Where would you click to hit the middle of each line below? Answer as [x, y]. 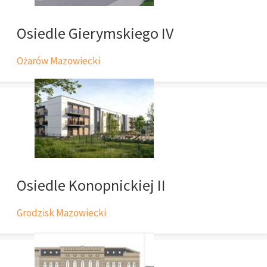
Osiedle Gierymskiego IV [95, 33]
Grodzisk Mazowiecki [61, 212]
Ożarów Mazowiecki [58, 60]
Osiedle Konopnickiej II [91, 185]
